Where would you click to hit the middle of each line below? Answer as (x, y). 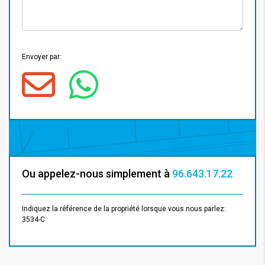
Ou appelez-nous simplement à (97, 173)
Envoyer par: (42, 56)
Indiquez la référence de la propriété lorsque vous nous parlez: (124, 209)
